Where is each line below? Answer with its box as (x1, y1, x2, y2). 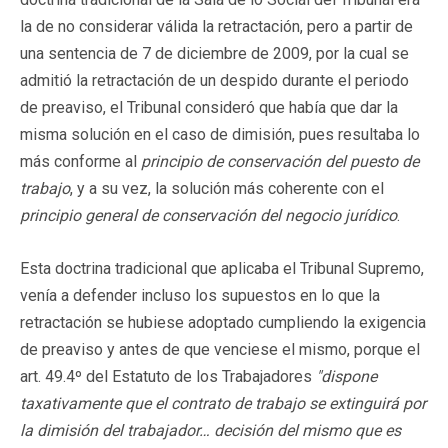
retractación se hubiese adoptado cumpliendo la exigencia (20, 312, 426, 332)
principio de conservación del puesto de (141, 151, 419, 171)
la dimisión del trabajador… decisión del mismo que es (20, 420, 401, 440)
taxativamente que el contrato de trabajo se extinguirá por (20, 393, 426, 413)
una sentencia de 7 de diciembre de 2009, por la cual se (20, 43, 409, 63)
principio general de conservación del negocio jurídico (20, 205, 397, 225)
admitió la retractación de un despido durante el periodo (20, 70, 409, 90)
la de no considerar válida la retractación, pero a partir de (20, 16, 413, 36)
